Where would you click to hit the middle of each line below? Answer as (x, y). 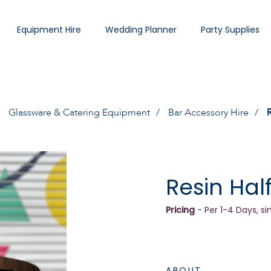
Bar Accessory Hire (208, 113)
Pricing (180, 210)
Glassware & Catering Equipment (79, 113)
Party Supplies (230, 30)
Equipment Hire (49, 30)
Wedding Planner (141, 30)
